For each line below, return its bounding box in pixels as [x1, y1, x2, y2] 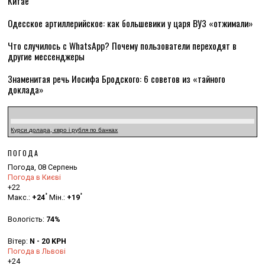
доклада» [8, 83, 44, 96]
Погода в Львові [8, 247, 66, 256]
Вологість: [8, 215, 47, 224]
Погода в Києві [8, 173, 62, 182]
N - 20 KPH [30, 237, 67, 245]
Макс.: [8, 193, 33, 202]
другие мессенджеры [8, 50, 85, 63]
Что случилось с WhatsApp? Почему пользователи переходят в [8, 39, 237, 52]
